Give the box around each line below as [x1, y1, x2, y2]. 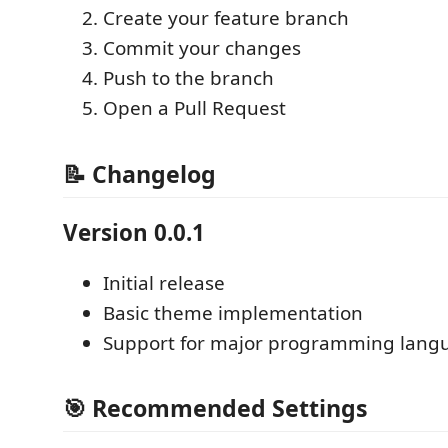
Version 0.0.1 [63, 217, 205, 248]
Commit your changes [103, 35, 301, 61]
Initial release [103, 269, 225, 296]
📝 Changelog [63, 157, 216, 190]
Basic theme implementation [103, 299, 363, 326]
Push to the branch [103, 65, 274, 91]
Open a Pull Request [103, 95, 286, 121]
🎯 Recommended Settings [63, 392, 368, 424]
